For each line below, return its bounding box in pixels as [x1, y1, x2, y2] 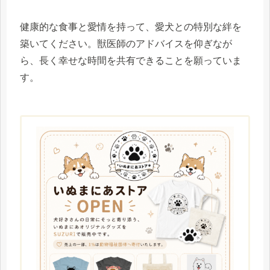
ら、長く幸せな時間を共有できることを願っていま [20, 55, 242, 66]
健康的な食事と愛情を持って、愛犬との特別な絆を [20, 22, 242, 33]
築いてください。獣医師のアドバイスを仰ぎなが [20, 39, 232, 49]
